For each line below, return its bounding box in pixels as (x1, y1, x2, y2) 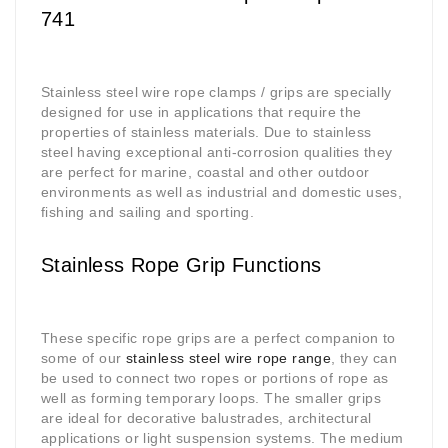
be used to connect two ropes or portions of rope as (41, 370, 389, 387)
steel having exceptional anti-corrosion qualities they (41, 144, 393, 161)
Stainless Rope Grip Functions (41, 254, 322, 277)
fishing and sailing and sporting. (41, 204, 255, 221)
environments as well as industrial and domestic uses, (41, 184, 403, 201)
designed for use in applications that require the (41, 104, 362, 121)
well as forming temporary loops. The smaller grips (41, 390, 381, 407)
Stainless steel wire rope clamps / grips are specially (41, 84, 392, 101)
